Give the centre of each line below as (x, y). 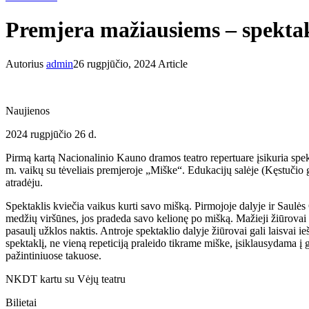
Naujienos (28, 110)
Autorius (26, 63)
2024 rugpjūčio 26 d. (51, 134)
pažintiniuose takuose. (53, 255)
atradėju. (24, 182)
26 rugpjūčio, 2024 (114, 63)
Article (172, 63)
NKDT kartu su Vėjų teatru (66, 279)
